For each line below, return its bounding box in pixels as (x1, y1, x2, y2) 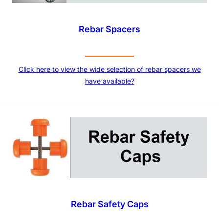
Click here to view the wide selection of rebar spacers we (18, 65, 201, 74)
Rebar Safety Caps (70, 199, 149, 210)
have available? (85, 77, 134, 86)
